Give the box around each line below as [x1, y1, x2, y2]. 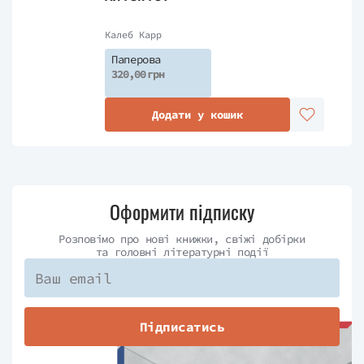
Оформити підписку [110, 197, 254, 226]
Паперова [111, 52, 161, 67]
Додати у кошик [152, 106, 244, 122]
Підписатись [139, 318, 225, 335]
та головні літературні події [95, 245, 269, 259]
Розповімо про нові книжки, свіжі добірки [58, 232, 305, 246]
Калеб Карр [105, 28, 162, 41]
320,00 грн [111, 67, 164, 81]
